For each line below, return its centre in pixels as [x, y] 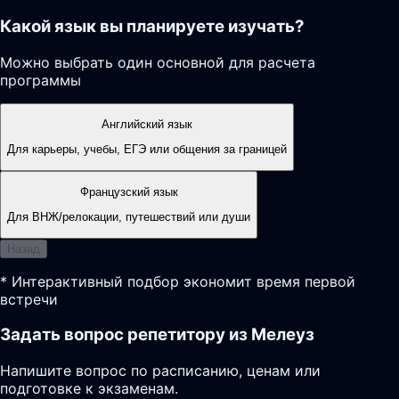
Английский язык [147, 125]
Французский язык [129, 192]
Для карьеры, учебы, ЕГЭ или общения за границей [147, 150]
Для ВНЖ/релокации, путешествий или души [129, 217]
